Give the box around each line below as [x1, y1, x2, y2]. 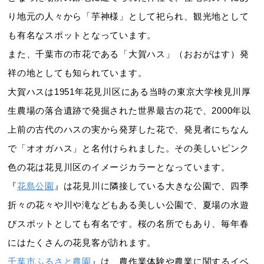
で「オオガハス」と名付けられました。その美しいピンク [8, 144, 249, 154]
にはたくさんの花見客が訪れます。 [8, 238, 157, 248]
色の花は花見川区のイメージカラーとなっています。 [8, 163, 230, 173]
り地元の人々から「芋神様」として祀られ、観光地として [8, 12, 249, 22]
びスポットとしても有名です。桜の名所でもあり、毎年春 [8, 219, 249, 229]
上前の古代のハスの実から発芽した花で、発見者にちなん [8, 125, 249, 135]
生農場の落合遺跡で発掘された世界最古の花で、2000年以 [8, 106, 251, 116]
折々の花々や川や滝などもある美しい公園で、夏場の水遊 [8, 200, 249, 210]
